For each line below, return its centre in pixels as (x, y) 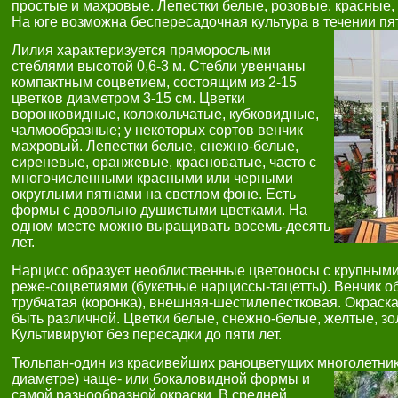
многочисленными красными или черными (152, 178)
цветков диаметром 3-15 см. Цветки (128, 98)
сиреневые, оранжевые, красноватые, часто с (164, 162)
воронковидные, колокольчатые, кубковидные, (165, 114)
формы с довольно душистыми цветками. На (159, 210)
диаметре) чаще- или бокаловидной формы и (161, 379)
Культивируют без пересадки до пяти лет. (147, 334)
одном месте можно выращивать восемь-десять (171, 226)
